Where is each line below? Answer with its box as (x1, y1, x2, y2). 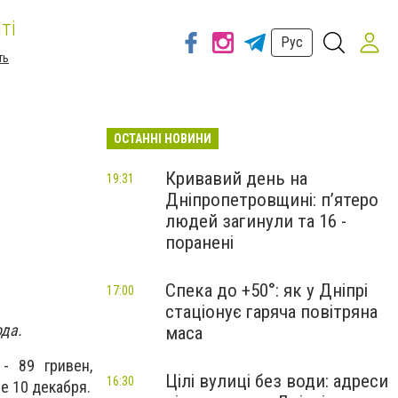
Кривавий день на (165, 168, 307, 189)
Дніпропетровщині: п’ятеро (165, 189, 378, 211)
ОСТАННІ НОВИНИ (114, 131, 211, 146)
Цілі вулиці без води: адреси (165, 370, 388, 392)
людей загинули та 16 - (165, 211, 346, 232)
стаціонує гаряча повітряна (165, 301, 378, 322)
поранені (165, 232, 234, 253)
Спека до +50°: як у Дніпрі (165, 280, 368, 301)
